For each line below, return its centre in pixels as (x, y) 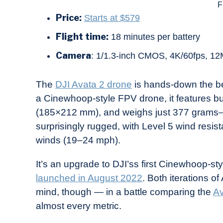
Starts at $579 (112, 18)
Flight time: (82, 37)
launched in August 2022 (89, 178)
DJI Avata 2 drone (94, 85)
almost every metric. (79, 206)
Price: (69, 18)
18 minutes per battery (154, 37)
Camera (73, 56)
